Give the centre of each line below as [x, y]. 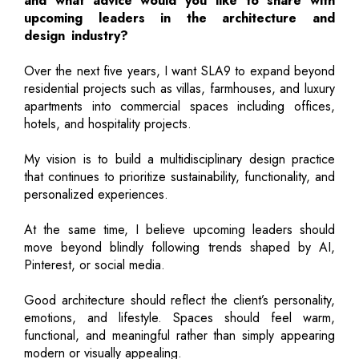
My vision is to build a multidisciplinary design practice [179, 159]
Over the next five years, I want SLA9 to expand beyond [179, 71]
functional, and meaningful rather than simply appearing [179, 335]
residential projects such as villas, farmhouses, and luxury [179, 88]
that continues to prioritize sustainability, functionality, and [179, 176]
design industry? [76, 35]
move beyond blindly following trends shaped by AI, [179, 247]
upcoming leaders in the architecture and [179, 18]
